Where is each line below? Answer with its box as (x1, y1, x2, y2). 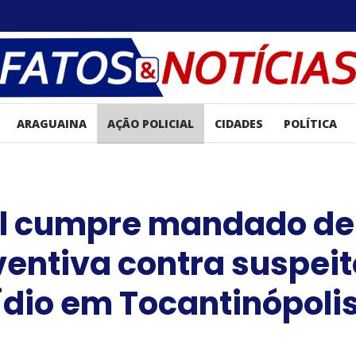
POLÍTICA (283, 116, 337, 131)
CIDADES (214, 116, 263, 131)
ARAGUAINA (16, 116, 87, 131)
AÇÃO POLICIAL (106, 116, 194, 131)
